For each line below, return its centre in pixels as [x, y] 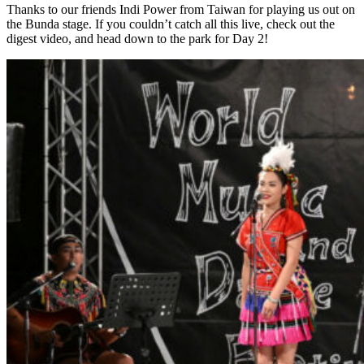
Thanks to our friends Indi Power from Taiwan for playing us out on [181, 10]
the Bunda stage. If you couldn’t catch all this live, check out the [171, 24]
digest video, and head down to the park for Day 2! [137, 39]
